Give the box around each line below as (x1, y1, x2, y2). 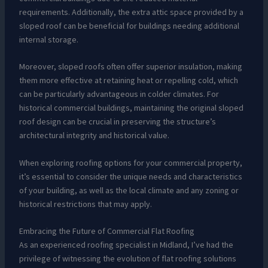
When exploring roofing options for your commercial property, (19, 157, 242, 168)
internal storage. (19, 33, 78, 45)
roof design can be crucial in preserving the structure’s (19, 116, 216, 127)
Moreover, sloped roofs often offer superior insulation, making (19, 61, 242, 72)
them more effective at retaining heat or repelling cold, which (19, 75, 238, 86)
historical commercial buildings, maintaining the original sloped (19, 102, 243, 114)
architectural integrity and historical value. (19, 130, 169, 141)
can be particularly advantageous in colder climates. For (19, 89, 219, 100)
